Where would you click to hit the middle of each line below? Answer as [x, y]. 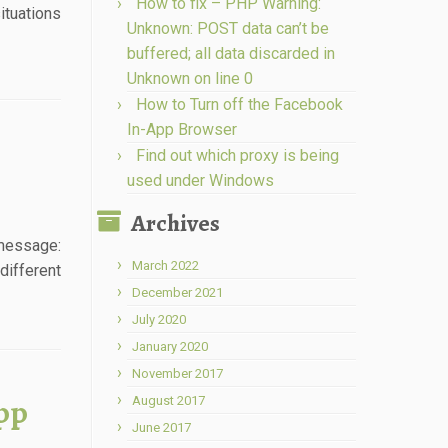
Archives [175, 223]
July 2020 [159, 319]
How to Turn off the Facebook [239, 104]
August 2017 [168, 400]
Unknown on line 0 [190, 78]
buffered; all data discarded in [231, 53]
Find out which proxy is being [237, 155]
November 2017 [177, 373]
